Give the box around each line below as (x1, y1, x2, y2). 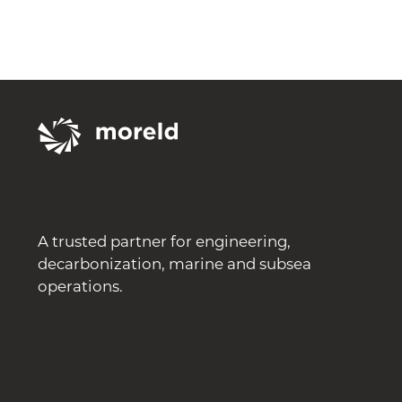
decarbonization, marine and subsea (37, 254, 311, 274)
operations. (37, 276, 123, 296)
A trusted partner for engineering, (37, 232, 291, 251)
